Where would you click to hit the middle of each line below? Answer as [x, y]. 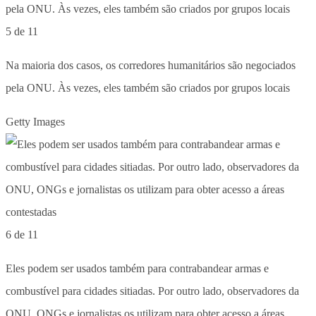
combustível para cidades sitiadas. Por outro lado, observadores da [152, 291]
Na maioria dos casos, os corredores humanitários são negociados [151, 65]
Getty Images [35, 121]
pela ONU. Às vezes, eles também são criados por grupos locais [148, 87]
